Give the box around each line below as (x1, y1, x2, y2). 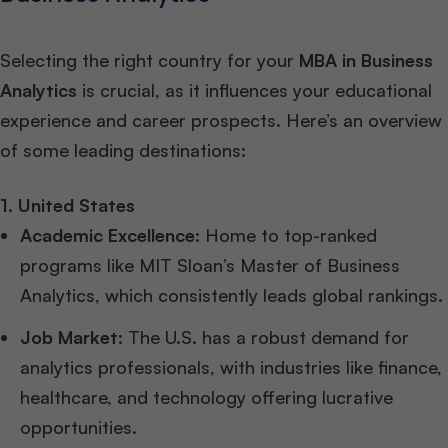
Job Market (20, 326, 118, 349)
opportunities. (20, 416, 137, 439)
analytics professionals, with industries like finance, (20, 356, 442, 379)
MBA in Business (299, 49, 433, 72)
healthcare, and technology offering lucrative (20, 386, 393, 409)
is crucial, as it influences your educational (77, 79, 432, 102)
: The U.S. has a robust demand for (118, 326, 409, 349)
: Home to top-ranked (195, 224, 377, 247)
